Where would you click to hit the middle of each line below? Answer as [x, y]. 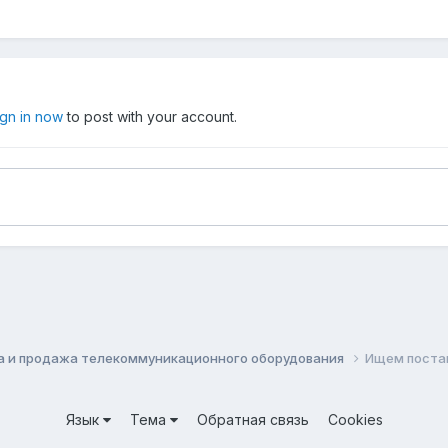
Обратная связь [252, 419]
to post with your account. [150, 117]
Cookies [355, 419]
